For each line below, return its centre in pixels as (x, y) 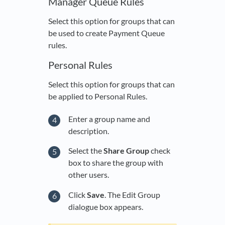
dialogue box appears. (106, 206)
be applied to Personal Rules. (98, 96)
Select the (86, 151)
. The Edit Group (132, 194)
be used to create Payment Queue (106, 33)
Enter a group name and (109, 119)
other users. (89, 175)
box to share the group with (116, 163)
